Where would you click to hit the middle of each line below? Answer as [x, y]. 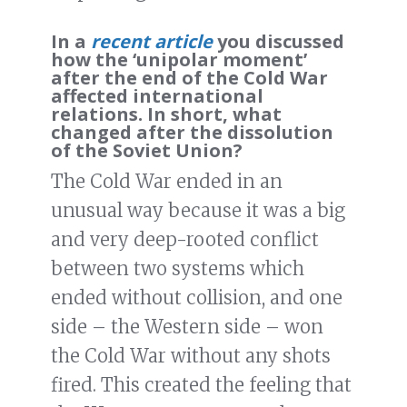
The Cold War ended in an [167, 182]
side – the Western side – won [187, 327]
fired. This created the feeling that [201, 385]
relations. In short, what [166, 114]
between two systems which [178, 269]
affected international [157, 96]
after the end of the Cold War [189, 78]
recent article [152, 42]
